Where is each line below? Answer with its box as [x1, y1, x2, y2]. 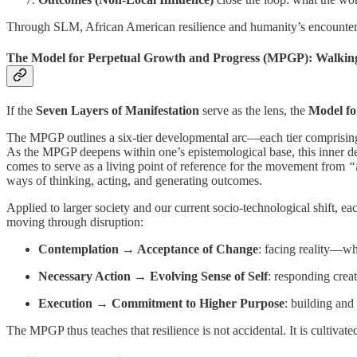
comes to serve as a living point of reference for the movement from [6, 159, 348, 174]
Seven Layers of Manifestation [36, 104, 199, 118]
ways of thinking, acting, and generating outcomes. [6, 174, 262, 188]
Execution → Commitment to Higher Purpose [38, 296, 284, 311]
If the [6, 104, 36, 118]
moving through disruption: [6, 215, 143, 229]
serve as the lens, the [199, 104, 308, 118]
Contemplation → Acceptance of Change [38, 242, 258, 257]
